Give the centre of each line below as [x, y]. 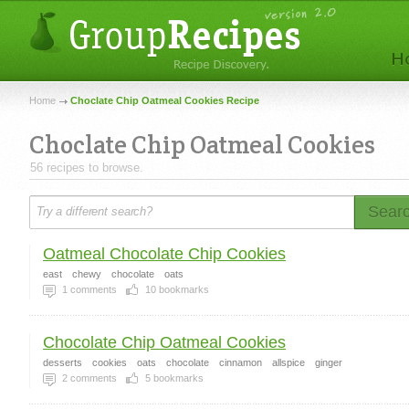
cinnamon [241, 362]
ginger [329, 362]
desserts [63, 362]
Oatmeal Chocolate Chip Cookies [164, 254]
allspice [288, 362]
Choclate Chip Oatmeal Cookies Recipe [165, 100]
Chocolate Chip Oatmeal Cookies [164, 342]
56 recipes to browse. [87, 168]
